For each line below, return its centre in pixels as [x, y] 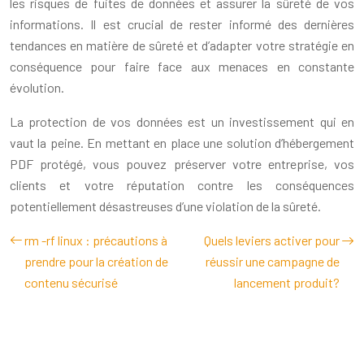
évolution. [37, 87]
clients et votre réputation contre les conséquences [182, 184]
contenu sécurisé [71, 282]
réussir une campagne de [273, 261]
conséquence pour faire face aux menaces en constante [182, 66]
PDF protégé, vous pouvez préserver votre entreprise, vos [182, 163]
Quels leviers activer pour [272, 240]
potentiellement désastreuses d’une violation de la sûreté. [165, 206]
